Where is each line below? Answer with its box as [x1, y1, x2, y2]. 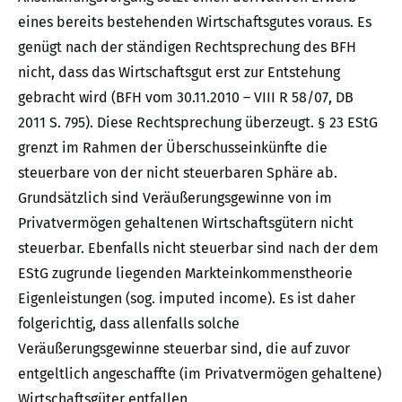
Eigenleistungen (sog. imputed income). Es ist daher [18, 290, 355, 308]
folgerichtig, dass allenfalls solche [18, 315, 240, 333]
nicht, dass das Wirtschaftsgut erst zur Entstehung [18, 64, 340, 82]
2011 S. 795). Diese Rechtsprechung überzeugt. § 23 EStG [18, 114, 378, 132]
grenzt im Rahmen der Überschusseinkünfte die [18, 139, 328, 157]
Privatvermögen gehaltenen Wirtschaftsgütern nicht [18, 214, 354, 232]
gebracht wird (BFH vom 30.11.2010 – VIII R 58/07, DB [18, 89, 354, 107]
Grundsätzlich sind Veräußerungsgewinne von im [18, 189, 332, 207]
